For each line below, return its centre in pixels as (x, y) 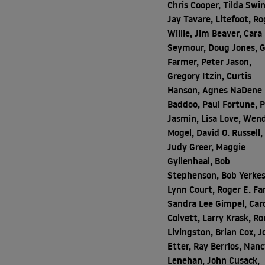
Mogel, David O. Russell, (215, 132)
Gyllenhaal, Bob (199, 161)
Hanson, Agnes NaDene (215, 90)
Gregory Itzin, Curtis (210, 76)
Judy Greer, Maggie (207, 147)
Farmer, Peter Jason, (210, 62)
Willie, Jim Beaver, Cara (215, 33)
